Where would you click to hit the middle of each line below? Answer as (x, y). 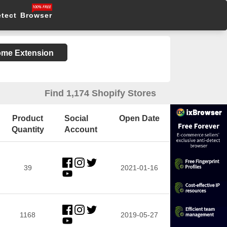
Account (81, 129)
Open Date (139, 118)
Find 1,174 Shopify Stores (101, 93)
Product (28, 118)
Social (76, 118)
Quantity (28, 129)
